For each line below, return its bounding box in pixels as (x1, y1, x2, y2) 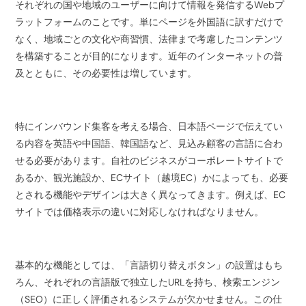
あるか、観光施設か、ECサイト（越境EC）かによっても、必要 (15, 171, 289, 184)
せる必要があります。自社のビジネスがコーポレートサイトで (15, 154, 283, 167)
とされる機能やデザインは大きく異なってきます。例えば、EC (15, 188, 286, 201)
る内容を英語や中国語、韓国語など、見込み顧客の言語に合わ (15, 137, 283, 150)
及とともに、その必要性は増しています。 (15, 66, 197, 79)
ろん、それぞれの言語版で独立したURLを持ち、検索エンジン (15, 275, 281, 288)
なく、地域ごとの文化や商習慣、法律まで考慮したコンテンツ (15, 32, 283, 45)
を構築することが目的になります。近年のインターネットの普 (15, 49, 283, 62)
